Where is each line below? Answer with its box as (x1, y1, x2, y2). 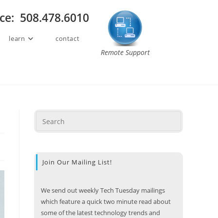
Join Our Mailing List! (42, 158, 112, 166)
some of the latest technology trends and (41, 208, 160, 217)
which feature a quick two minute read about (41, 197, 171, 206)
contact (55, 34, 80, 43)
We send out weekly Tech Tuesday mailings (41, 186, 165, 195)
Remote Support (101, 48, 150, 57)
